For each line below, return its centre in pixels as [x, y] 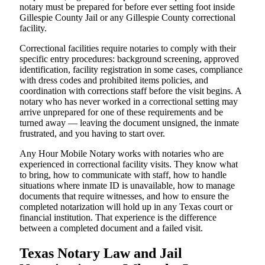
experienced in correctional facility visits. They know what [129, 164]
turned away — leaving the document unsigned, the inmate [129, 122]
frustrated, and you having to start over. [92, 133]
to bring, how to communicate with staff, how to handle [123, 174]
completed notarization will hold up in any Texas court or [126, 206]
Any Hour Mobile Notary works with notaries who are [122, 153]
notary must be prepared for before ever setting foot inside [127, 7]
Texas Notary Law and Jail [101, 253]
